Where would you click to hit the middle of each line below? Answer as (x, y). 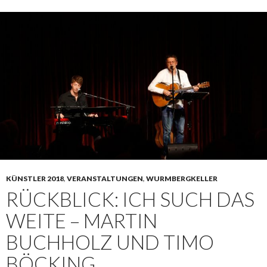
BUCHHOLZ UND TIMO (110, 242)
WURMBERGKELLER (182, 179)
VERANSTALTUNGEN (105, 179)
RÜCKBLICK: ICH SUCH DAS (130, 199)
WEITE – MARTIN (82, 221)
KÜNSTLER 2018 (35, 179)
